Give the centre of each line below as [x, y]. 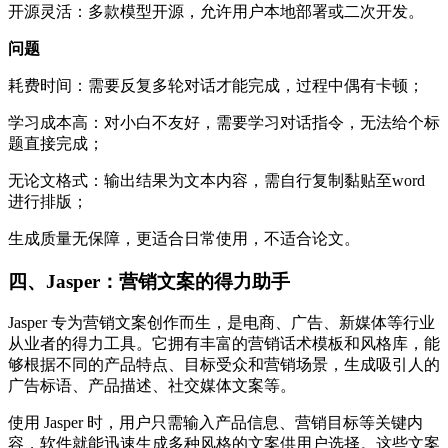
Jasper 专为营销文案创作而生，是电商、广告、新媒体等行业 [221, 323]
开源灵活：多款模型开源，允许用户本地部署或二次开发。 [216, 11]
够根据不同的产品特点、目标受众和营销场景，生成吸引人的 [224, 365]
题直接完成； [56, 143]
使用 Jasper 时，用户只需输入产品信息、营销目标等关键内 [215, 423]
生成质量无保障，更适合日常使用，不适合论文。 [184, 238]
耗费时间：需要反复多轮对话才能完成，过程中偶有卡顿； [216, 85]
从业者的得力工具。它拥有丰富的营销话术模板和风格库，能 [224, 344]
